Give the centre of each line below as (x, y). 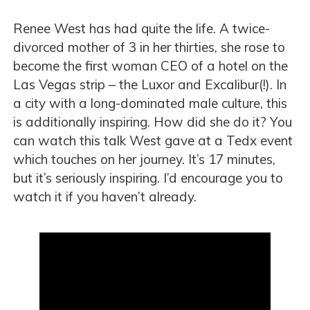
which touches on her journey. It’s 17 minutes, (144, 159)
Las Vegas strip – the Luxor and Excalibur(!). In (150, 85)
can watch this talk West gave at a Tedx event (153, 141)
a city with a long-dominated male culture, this (150, 103)
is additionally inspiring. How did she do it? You (153, 122)
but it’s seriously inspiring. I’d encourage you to (148, 178)
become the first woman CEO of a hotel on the (151, 66)
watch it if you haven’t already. (105, 197)
